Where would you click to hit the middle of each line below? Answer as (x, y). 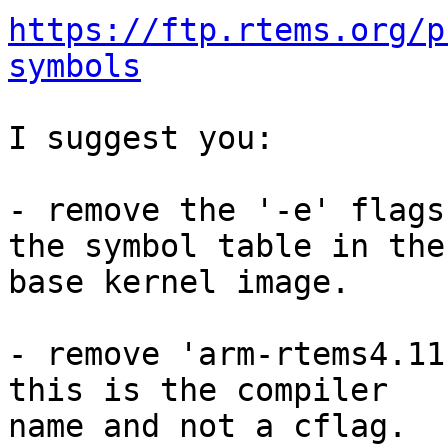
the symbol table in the (226, 246)
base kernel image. (179, 282)
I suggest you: (141, 138)
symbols (74, 66)
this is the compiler (198, 390)
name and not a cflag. (207, 426)
